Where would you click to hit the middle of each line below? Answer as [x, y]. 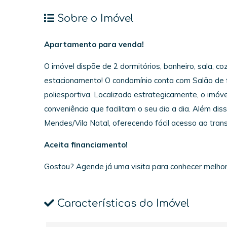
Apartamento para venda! [94, 44]
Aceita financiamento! [92, 144]
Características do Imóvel [122, 203]
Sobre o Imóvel [94, 19]
